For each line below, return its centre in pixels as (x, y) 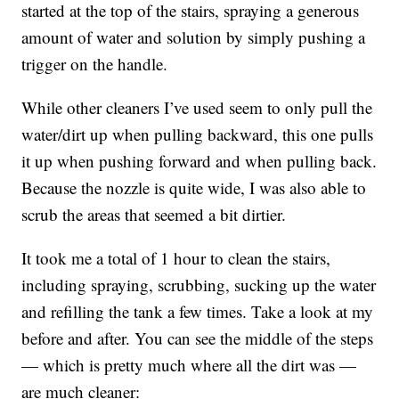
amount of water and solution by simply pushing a (194, 37)
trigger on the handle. (95, 63)
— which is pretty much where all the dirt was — (189, 364)
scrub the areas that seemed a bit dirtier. (154, 214)
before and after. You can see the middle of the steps (198, 338)
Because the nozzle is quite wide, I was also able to (194, 187)
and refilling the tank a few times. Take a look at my (198, 311)
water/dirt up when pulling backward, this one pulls (198, 134)
